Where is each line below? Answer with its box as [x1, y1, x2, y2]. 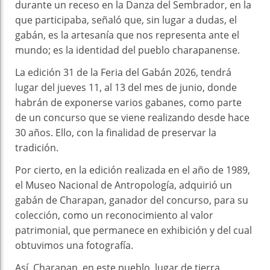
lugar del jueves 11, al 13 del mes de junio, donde [15, 80, 237, 94]
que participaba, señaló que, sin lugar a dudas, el [15, 13, 237, 27]
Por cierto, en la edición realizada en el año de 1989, [15, 163, 250, 177]
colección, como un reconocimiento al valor [15, 208, 213, 222]
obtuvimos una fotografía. [15, 238, 133, 252]
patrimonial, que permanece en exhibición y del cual [15, 223, 252, 237]
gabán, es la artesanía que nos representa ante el [15, 28, 239, 42]
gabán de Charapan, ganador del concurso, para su [15, 193, 248, 207]
